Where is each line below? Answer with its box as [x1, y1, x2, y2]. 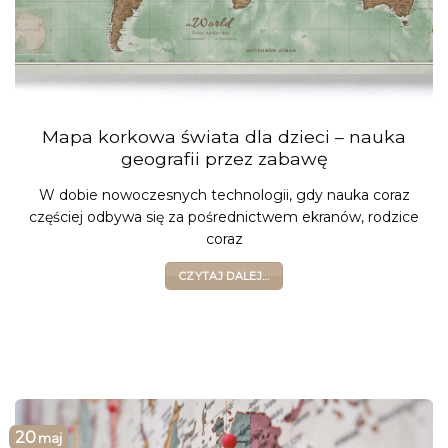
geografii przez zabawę [120, 148, 328, 170]
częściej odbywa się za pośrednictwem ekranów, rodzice [29, 207, 419, 226]
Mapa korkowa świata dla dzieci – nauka [42, 126, 406, 148]
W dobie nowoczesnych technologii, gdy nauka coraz [38, 185, 410, 204]
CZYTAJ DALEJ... [179, 269, 269, 284]
